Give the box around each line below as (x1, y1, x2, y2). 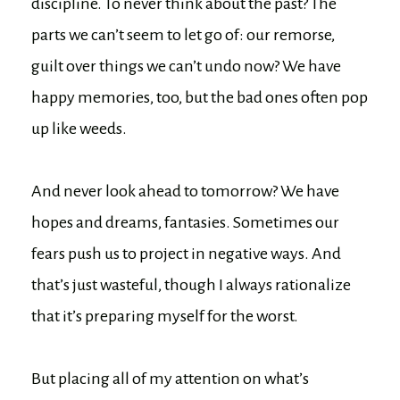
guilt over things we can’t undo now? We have (31, 56, 341, 75)
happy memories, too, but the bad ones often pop (31, 87, 368, 106)
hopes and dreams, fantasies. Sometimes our (31, 212, 339, 231)
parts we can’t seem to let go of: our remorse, (31, 25, 335, 44)
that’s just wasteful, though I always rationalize (31, 275, 351, 294)
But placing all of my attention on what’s (31, 369, 309, 387)
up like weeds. (31, 119, 127, 137)
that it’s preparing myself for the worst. (31, 306, 298, 325)
